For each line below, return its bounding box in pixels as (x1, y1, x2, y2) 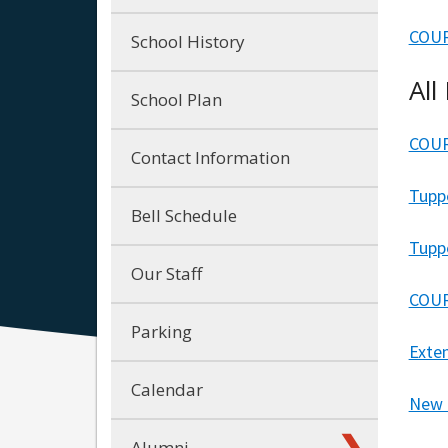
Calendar (131, 377, 203, 401)
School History (131, 29, 245, 53)
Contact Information (131, 145, 290, 169)
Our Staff (131, 261, 202, 285)
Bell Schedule (131, 203, 237, 227)
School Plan (131, 87, 222, 111)
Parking (131, 319, 192, 343)
